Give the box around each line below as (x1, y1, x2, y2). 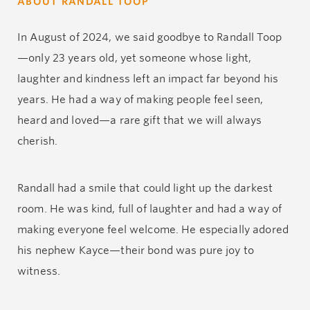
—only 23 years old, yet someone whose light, (17, 52, 252, 64)
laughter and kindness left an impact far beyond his (17, 73, 279, 85)
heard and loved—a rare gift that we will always (17, 114, 262, 127)
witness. (17, 264, 61, 277)
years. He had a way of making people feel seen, (17, 93, 264, 106)
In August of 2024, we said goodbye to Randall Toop (17, 31, 282, 44)
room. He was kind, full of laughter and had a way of (17, 202, 282, 215)
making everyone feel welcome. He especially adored (17, 223, 289, 236)
